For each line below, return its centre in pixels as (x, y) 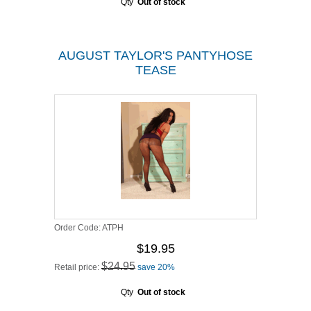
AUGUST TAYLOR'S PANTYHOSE (155, 56)
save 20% (156, 267)
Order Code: (78, 228)
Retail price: (78, 267)
